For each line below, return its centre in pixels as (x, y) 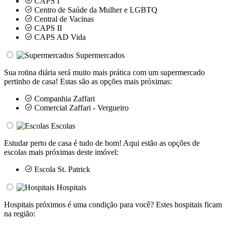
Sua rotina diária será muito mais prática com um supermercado (104, 72)
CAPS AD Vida (59, 37)
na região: (20, 213)
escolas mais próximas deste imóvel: (61, 152)
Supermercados (100, 55)
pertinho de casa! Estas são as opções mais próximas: (88, 81)
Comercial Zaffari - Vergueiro (80, 107)
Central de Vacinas (63, 19)
